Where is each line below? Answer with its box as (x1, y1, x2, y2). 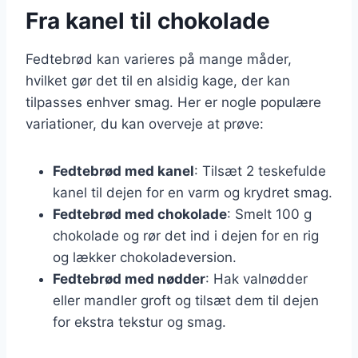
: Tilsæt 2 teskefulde (194, 162, 326, 179)
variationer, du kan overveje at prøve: (26, 115, 264, 132)
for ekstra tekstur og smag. (53, 313, 226, 330)
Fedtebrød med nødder (53, 270, 205, 287)
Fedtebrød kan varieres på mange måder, (26, 50, 292, 67)
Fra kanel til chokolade (26, 6, 270, 34)
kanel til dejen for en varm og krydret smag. (53, 184, 332, 201)
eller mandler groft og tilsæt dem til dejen (53, 292, 319, 308)
